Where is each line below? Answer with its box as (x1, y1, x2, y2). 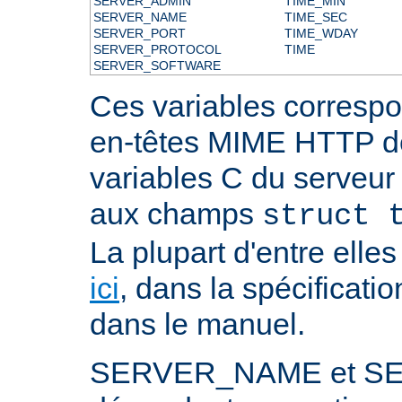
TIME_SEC (284, 9, 347, 24)
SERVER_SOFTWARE (92, 57, 221, 73)
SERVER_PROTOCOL (92, 41, 222, 57)
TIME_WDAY (284, 25, 358, 40)
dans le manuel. (90, 306, 305, 341)
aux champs (90, 196, 262, 231)
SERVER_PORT (92, 25, 186, 40)
